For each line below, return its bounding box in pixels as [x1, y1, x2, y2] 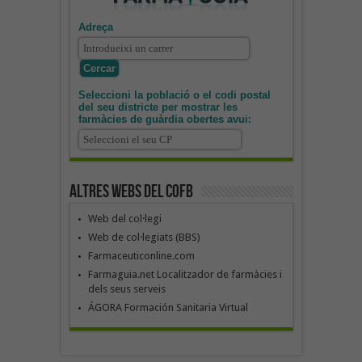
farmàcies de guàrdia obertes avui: [78, 113, 251, 126]
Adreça [78, 21, 113, 34]
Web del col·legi [87, 213, 162, 225]
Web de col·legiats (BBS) [87, 231, 200, 244]
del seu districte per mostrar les [78, 101, 238, 114]
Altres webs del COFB [69, 181, 193, 204]
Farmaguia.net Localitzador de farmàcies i [87, 268, 282, 281]
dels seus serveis [87, 283, 166, 296]
